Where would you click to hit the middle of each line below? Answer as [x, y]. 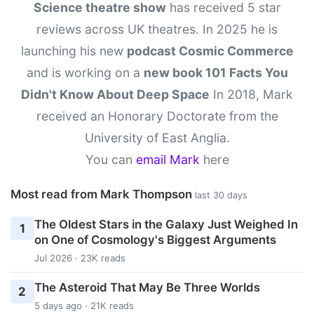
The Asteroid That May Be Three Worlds [147, 288]
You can [110, 160]
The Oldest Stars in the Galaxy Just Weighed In [166, 224]
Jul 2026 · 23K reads [80, 258]
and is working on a [85, 73]
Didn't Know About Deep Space [115, 95]
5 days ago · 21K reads [84, 306]
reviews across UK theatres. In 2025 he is [157, 29]
